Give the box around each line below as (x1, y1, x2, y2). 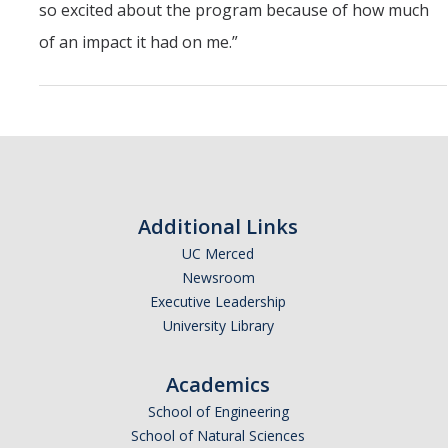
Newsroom (181, 268, 255, 288)
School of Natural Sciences (131, 426, 305, 446)
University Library (162, 316, 274, 336)
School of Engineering (147, 402, 289, 422)
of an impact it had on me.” (39, 31, 238, 54)
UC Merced (182, 244, 254, 264)
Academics (166, 371, 270, 399)
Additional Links (138, 213, 298, 241)
